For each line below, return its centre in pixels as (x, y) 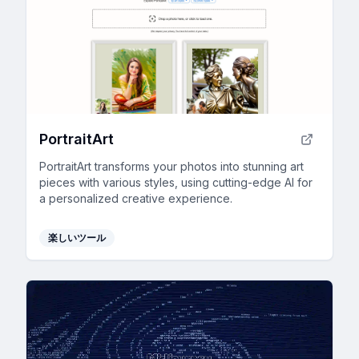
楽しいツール (77, 237)
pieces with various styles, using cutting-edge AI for (176, 182)
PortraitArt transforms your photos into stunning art (171, 166)
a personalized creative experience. (136, 198)
